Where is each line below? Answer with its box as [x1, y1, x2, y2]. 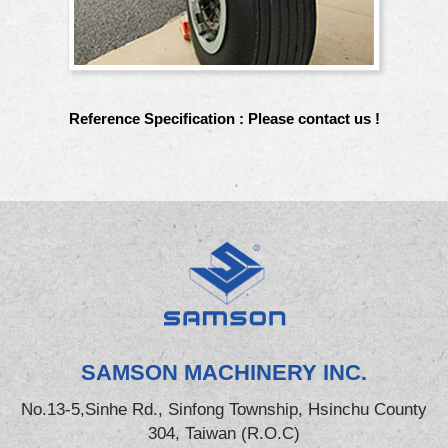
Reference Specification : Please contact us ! [68, 109, 380, 127]
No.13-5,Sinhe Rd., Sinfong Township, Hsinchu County [21, 399, 427, 419]
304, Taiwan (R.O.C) [148, 423, 300, 443]
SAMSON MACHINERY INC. [81, 359, 367, 385]
